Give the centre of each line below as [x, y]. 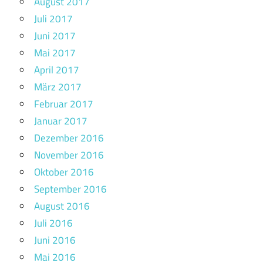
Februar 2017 [64, 104]
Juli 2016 [53, 223]
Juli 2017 [53, 19]
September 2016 [70, 189]
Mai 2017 [55, 53]
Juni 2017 [55, 36]
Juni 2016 [55, 240]
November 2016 [69, 155]
